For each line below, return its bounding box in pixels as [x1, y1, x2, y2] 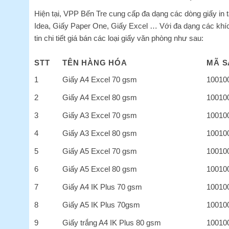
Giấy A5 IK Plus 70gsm [62, 200, 141, 209]
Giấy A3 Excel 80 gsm [62, 128, 138, 138]
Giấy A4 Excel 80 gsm [62, 93, 138, 102]
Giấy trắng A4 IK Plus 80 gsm [62, 218, 162, 227]
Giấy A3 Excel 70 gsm [62, 110, 138, 120]
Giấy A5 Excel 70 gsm [62, 146, 138, 155]
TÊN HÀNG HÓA [62, 58, 127, 67]
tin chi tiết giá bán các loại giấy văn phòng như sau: [34, 34, 203, 43]
